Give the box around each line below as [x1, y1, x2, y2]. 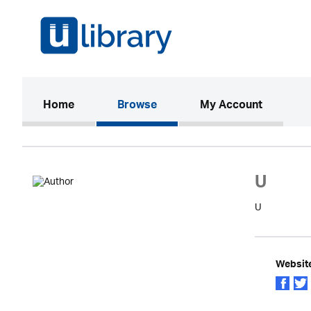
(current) [74, 94, 119, 117]
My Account [200, 95, 262, 117]
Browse [117, 95, 157, 117]
